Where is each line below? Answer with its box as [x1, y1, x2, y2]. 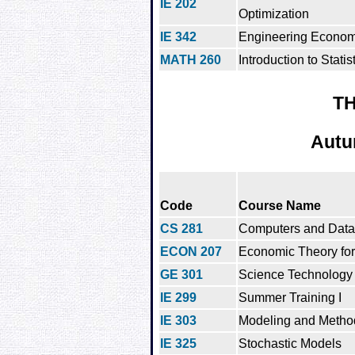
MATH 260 [160, 53, 221, 67]
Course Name [239, 198, 321, 212]
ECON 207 [160, 244, 222, 258]
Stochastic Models [239, 336, 342, 350]
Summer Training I [239, 290, 342, 304]
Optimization [239, 7, 309, 21]
